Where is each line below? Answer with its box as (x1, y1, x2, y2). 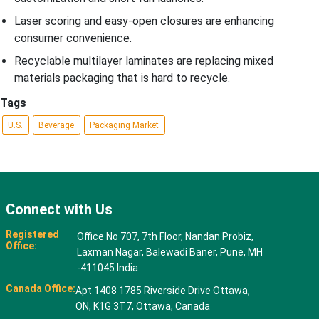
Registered (5, 228, 59, 240)
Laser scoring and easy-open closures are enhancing (14, 14, 274, 28)
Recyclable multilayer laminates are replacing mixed (14, 54, 273, 68)
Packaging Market (90, 120, 159, 130)
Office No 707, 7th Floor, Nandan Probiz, (76, 230, 253, 242)
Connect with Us (5, 200, 113, 218)
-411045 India (76, 261, 138, 273)
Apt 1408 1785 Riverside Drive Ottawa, (75, 284, 250, 296)
